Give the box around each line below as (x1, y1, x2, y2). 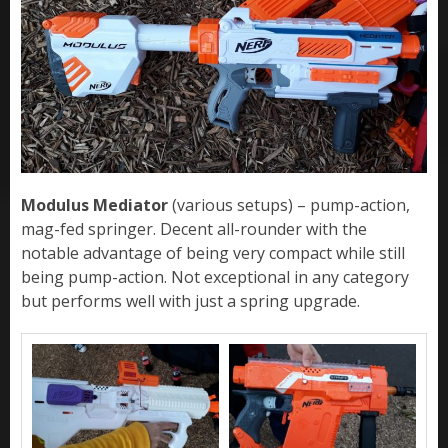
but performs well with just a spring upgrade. (21, 290, 360, 313)
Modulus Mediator (21, 194, 172, 217)
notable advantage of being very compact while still (21, 242, 405, 265)
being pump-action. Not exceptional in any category (21, 266, 409, 289)
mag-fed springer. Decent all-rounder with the (21, 218, 367, 241)
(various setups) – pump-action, (172, 194, 410, 217)
